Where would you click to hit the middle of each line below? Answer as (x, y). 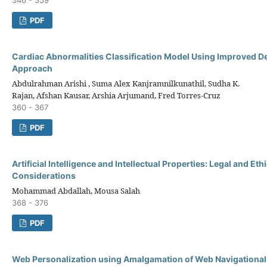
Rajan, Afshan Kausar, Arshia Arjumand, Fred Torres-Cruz (116, 95)
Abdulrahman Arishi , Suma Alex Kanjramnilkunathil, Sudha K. (126, 83)
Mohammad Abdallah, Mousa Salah (76, 190)
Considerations (44, 175)
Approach (32, 68)
